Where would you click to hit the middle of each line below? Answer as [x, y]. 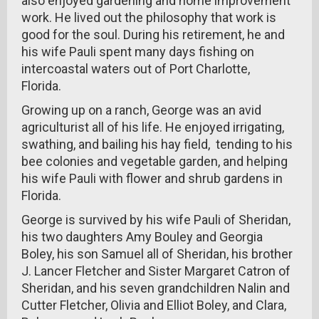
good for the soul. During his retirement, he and [153, 35]
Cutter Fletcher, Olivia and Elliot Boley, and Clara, [154, 305]
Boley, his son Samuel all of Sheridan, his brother [157, 254]
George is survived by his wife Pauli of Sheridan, [156, 220]
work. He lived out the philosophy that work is [149, 17]
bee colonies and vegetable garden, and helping [155, 161]
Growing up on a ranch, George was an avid [141, 110]
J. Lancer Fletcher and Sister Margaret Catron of [156, 271]
